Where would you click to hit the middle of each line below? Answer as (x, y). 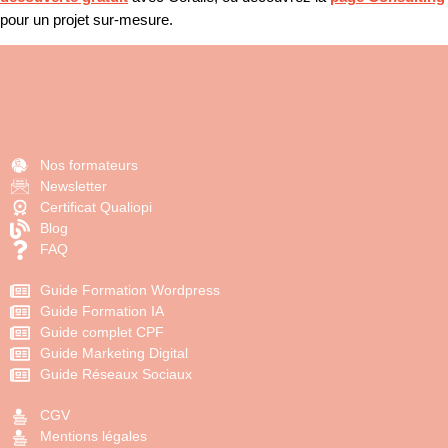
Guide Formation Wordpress (130, 290)
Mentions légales (93, 436)
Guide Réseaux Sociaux (116, 374)
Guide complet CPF (102, 332)
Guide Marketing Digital (114, 353)
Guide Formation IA (102, 311)
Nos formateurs (89, 165)
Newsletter (73, 186)
